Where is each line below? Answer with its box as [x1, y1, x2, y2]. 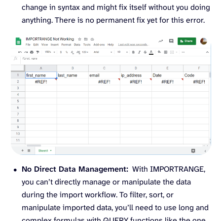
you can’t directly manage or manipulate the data [22, 177, 191, 187]
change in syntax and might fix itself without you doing [22, 1, 210, 12]
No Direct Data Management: [22, 164, 128, 175]
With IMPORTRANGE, [128, 164, 205, 175]
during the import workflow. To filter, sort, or [22, 189, 174, 200]
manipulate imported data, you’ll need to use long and [22, 202, 209, 213]
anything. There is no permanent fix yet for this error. [22, 14, 205, 25]
